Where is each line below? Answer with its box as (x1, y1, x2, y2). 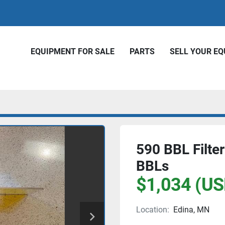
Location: (136, 205, 169, 214)
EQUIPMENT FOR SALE (35, 46, 115, 56)
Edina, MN (173, 205, 209, 214)
